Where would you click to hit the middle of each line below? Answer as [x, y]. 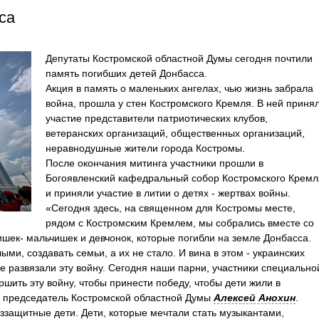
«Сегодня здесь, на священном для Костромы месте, [171, 208]
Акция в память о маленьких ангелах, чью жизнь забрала [179, 88]
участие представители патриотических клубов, [157, 118]
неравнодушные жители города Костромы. [147, 148]
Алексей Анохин [255, 297]
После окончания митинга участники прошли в [155, 163]
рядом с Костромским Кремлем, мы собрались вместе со [180, 223]
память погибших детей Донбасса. [128, 73]
